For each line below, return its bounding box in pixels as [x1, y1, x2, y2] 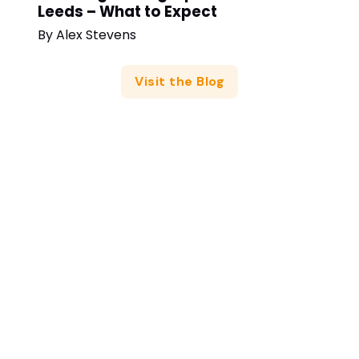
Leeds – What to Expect [37, 2, 217, 22]
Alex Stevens [55, 26, 136, 45]
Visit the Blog [135, 72, 224, 90]
